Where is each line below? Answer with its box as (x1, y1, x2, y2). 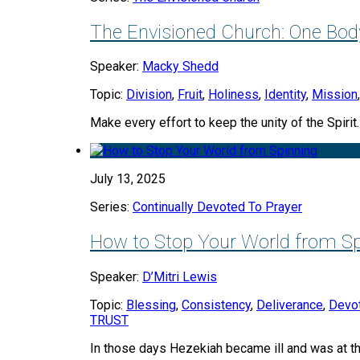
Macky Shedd (142, 59, 219, 75)
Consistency (182, 297, 251, 313)
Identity (264, 87, 306, 103)
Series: (90, 199, 133, 215)
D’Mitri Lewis (142, 269, 217, 285)
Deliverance (256, 297, 323, 313)
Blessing (126, 297, 176, 313)
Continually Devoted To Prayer (133, 199, 302, 215)
